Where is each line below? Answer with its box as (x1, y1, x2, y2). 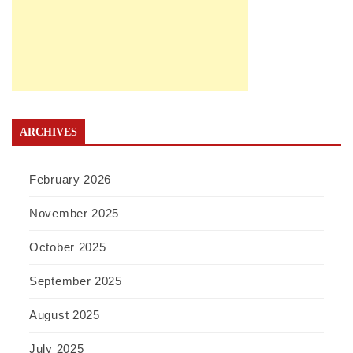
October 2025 (29, 240, 106, 255)
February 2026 (29, 173, 112, 187)
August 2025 (29, 308, 100, 322)
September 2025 (29, 274, 122, 288)
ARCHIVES (20, 126, 77, 139)
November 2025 (29, 206, 120, 221)
